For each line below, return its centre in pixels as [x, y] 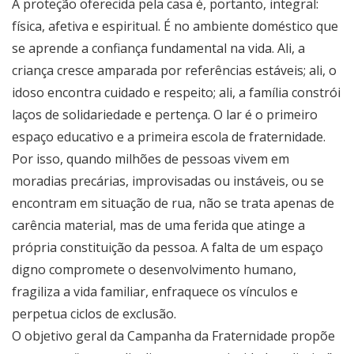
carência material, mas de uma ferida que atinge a [158, 226]
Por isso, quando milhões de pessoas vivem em [151, 159]
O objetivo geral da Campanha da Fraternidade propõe [173, 336]
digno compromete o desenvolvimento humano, [154, 270]
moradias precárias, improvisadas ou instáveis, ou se [168, 181]
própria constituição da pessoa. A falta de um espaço [168, 248]
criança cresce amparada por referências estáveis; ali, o [174, 71]
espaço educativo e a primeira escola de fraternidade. [169, 137]
